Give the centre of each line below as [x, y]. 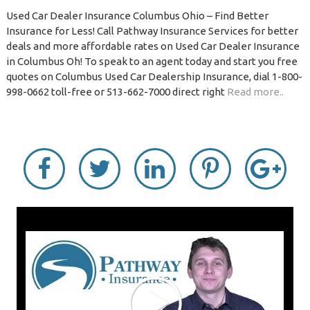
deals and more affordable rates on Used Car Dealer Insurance [153, 46]
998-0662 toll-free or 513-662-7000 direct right [116, 92]
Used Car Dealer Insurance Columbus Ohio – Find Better [137, 16]
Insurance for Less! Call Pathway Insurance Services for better [152, 31]
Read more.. [255, 92]
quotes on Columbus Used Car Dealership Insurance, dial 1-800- [154, 77]
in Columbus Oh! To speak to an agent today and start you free [152, 62]
